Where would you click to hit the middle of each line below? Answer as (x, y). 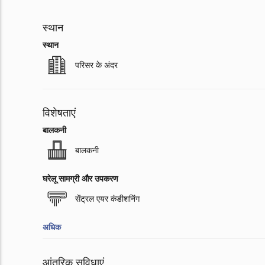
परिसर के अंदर (96, 65)
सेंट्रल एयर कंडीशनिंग (107, 199)
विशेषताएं (59, 113)
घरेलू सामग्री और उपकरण (80, 179)
